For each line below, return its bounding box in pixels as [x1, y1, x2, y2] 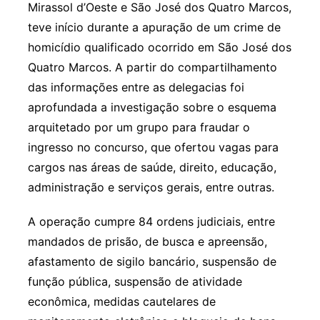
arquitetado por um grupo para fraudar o [27, 120, 250, 135]
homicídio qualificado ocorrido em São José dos [27, 40, 291, 55]
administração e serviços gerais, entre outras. [27, 180, 274, 195]
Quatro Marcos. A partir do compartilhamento [27, 60, 277, 75]
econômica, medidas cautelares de [27, 294, 216, 309]
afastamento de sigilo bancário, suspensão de [27, 254, 276, 269]
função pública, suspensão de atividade [27, 274, 242, 289]
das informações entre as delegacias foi [27, 80, 244, 95]
